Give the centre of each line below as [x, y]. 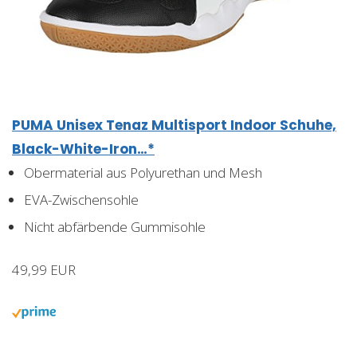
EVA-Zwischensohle [81, 200]
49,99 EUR [44, 270]
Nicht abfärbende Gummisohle [115, 227]
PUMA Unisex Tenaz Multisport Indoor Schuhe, [174, 126]
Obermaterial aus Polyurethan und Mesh [143, 173]
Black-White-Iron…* [83, 149]
